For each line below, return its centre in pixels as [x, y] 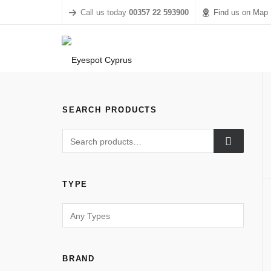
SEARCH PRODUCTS [110, 110]
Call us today [105, 12]
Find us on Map [241, 12]
